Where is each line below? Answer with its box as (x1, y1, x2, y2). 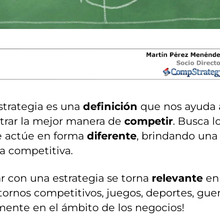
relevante (152, 172, 203, 185)
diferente (87, 129, 137, 142)
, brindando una (137, 129, 218, 142)
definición (83, 100, 137, 112)
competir (124, 114, 173, 127)
